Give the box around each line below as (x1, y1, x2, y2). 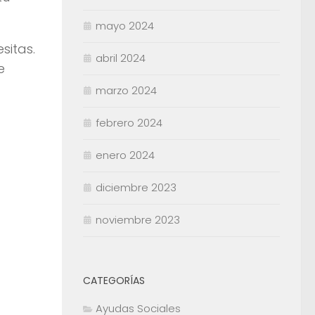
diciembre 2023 (96, 180, 176, 195)
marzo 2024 (96, 83, 157, 98)
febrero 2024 (96, 115, 162, 131)
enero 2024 (96, 148, 155, 163)
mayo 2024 (96, 18, 154, 34)
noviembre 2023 (96, 212, 180, 228)
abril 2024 (96, 51, 146, 66)
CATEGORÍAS (83, 274, 145, 288)
